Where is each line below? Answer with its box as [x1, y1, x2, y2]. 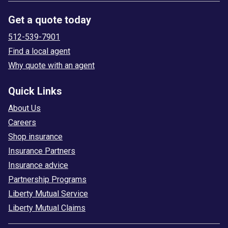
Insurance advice [8, 160, 68, 170]
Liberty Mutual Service [8, 188, 88, 198]
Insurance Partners [8, 146, 75, 156]
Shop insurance [8, 131, 63, 141]
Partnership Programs [8, 174, 87, 184]
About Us [8, 103, 41, 113]
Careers [8, 117, 36, 127]
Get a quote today [8, 13, 91, 26]
